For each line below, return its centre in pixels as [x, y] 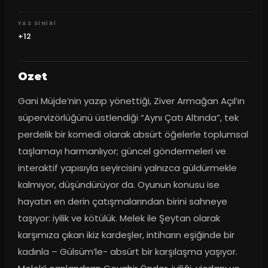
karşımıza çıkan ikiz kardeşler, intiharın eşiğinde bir [126, 235]
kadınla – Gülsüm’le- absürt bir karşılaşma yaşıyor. [127, 252]
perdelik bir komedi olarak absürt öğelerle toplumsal [133, 135]
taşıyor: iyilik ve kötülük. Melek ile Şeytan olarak [119, 218]
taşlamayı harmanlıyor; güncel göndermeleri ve [122, 151]
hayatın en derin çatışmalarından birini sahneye [122, 202]
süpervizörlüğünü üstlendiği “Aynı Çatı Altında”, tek [128, 118]
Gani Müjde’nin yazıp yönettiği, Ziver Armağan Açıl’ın [131, 101]
